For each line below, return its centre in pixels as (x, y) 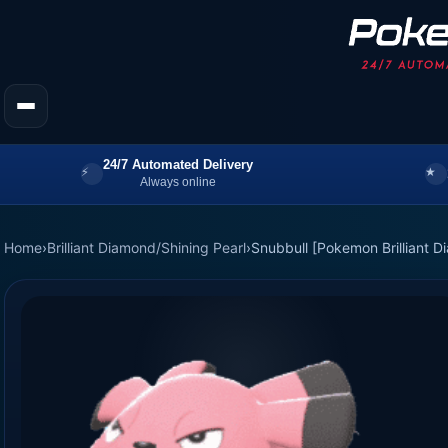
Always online (177, 181)
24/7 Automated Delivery (177, 164)
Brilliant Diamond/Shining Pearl (146, 247)
